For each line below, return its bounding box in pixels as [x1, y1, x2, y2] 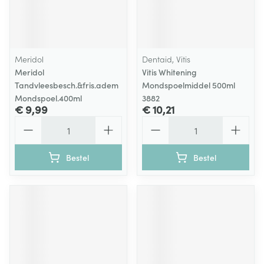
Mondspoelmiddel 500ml [142, 79, 235, 91]
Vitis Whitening [142, 66, 197, 78]
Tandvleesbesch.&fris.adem [15, 79, 118, 91]
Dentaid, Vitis [142, 53, 190, 65]
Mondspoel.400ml [15, 92, 82, 104]
